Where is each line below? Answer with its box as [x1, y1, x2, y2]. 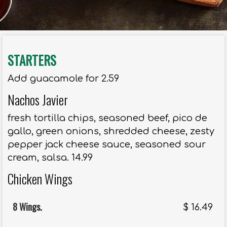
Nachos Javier [8, 90, 68, 109]
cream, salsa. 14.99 [8, 153, 93, 163]
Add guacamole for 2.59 [8, 73, 119, 84]
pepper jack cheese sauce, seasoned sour [8, 139, 206, 150]
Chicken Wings [8, 169, 72, 188]
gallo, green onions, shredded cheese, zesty [8, 126, 214, 137]
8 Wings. [13, 200, 42, 214]
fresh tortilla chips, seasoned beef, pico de [8, 113, 207, 124]
